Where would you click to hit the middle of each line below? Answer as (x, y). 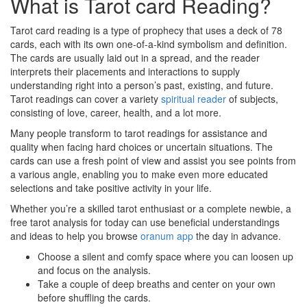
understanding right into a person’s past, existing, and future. (142, 85)
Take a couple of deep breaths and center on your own (157, 283)
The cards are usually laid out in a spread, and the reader (135, 57)
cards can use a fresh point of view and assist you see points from (153, 160)
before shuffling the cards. (94, 297)
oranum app (167, 235)
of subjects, (252, 98)
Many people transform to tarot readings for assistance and (139, 133)
